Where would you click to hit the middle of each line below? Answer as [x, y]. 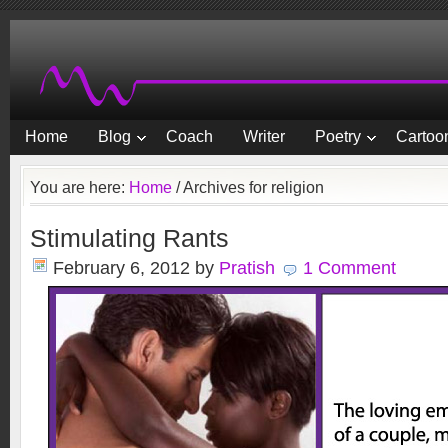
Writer [264, 136]
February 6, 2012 [121, 268]
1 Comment [349, 268]
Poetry [338, 136]
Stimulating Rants [129, 238]
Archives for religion [252, 187]
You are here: [79, 187]
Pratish [247, 268]
